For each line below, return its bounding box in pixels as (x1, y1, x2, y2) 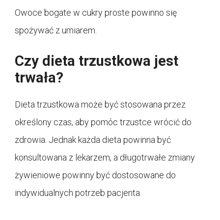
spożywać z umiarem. (15, 25, 97, 36)
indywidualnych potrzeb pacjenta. (15, 188, 141, 198)
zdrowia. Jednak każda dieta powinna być (15, 135, 171, 145)
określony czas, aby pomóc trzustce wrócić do (15, 117, 192, 128)
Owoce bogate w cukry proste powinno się (15, 7, 177, 18)
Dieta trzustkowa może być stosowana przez (15, 99, 186, 110)
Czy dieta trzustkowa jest (15, 53, 178, 70)
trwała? (15, 69, 63, 86)
